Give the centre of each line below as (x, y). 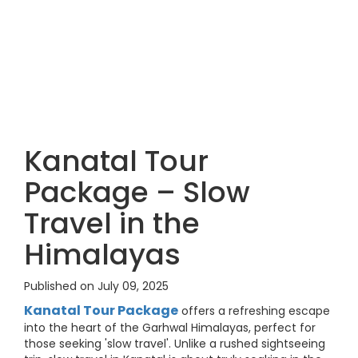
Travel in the (112, 223)
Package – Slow (137, 192)
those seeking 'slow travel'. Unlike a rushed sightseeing (175, 344)
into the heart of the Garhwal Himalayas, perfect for (170, 328)
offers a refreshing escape (254, 311)
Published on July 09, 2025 (96, 286)
